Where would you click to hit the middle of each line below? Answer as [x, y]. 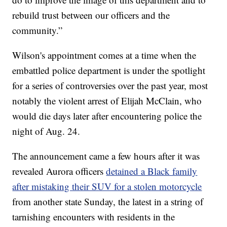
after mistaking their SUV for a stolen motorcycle [107, 186]
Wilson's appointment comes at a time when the [104, 55]
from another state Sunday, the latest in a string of [108, 202]
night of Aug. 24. [46, 131]
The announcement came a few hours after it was [106, 156]
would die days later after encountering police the [107, 116]
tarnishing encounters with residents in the [94, 217]
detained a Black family [152, 171]
